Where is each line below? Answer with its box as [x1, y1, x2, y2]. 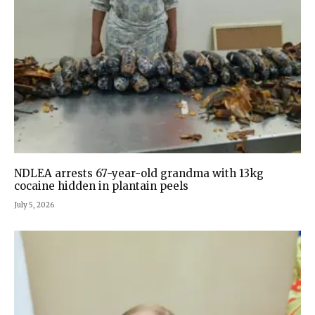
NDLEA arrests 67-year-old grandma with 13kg [14, 167, 264, 181]
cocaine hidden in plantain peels [14, 179, 188, 193]
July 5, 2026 [14, 200, 54, 210]
